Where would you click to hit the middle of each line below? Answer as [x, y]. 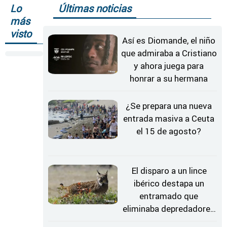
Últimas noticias [95, 9]
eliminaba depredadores [169, 209]
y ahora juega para [169, 66]
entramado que [169, 196]
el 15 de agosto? [169, 131]
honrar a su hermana [169, 79]
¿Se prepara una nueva [169, 106]
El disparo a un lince [169, 171]
